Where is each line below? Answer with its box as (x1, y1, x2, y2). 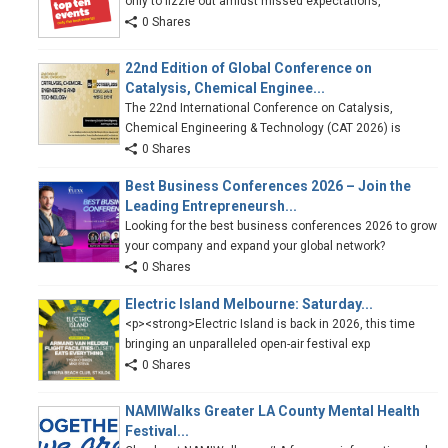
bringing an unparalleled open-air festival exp (125, 336, 370, 351)
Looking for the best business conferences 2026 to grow (125, 218, 437, 233)
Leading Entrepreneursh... (125, 197, 297, 214)
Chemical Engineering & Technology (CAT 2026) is (125, 120, 401, 135)
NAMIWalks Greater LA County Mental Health (125, 402, 420, 419)
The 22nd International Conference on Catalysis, (125, 100, 393, 115)
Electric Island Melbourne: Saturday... (125, 295, 373, 312)
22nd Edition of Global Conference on (125, 59, 372, 76)
